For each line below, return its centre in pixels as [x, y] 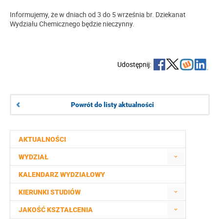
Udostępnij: [134, 65]
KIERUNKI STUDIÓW [50, 192]
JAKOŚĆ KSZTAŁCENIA [56, 210]
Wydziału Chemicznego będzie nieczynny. [72, 24]
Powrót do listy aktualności [112, 105]
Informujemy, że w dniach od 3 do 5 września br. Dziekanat [98, 15]
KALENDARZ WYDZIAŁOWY [62, 175]
